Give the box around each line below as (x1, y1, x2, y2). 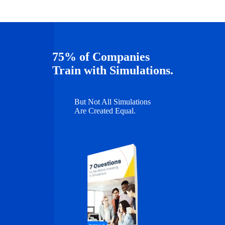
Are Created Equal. (74, 106, 136, 115)
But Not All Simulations (74, 97, 151, 106)
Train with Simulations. (52, 63, 173, 77)
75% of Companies (52, 50, 150, 63)
